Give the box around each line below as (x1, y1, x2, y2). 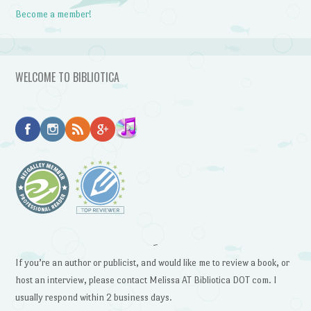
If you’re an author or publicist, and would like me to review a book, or (15, 257, 290, 268)
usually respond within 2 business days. (15, 292, 173, 303)
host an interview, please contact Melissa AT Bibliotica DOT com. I (15, 274, 278, 285)
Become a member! (15, 8, 92, 19)
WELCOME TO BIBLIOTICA (15, 68, 120, 85)
